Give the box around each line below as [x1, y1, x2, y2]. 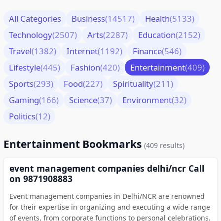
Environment [122, 94, 172, 106]
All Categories [8, 12, 61, 24]
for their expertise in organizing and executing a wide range [9, 202, 210, 212]
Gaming [8, 94, 39, 106]
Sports [8, 77, 34, 89]
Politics [8, 110, 36, 122]
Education [138, 29, 176, 40]
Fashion [70, 61, 100, 73]
